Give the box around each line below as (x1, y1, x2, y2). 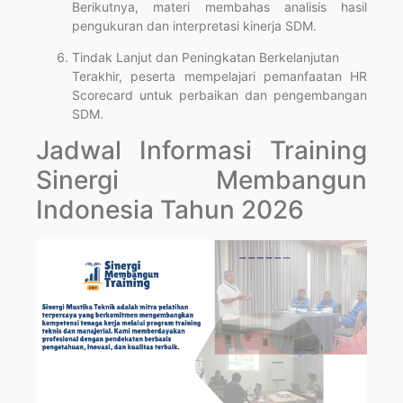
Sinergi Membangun (36, 165, 367, 196)
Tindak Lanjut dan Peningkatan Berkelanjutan (72, 49, 339, 65)
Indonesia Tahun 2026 (36, 194, 304, 226)
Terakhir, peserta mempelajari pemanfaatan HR (72, 67, 367, 84)
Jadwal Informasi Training (36, 135, 367, 166)
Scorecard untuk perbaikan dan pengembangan (72, 86, 367, 103)
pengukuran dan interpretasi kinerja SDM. (72, 17, 317, 33)
